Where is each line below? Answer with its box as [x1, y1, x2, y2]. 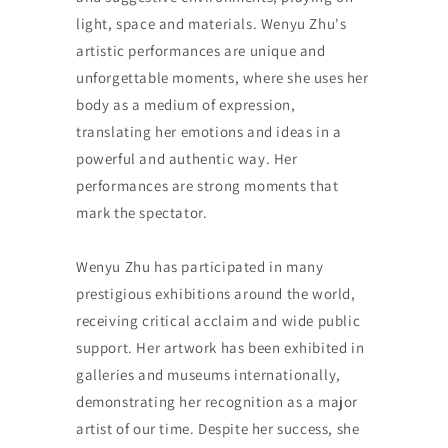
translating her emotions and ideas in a [75, 121, 342, 141]
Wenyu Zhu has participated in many [75, 256, 324, 276]
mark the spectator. [75, 202, 208, 222]
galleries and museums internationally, [75, 364, 341, 384]
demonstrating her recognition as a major [75, 391, 358, 411]
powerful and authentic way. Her [75, 148, 298, 168]
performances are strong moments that [75, 175, 339, 195]
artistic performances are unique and [75, 40, 326, 60]
